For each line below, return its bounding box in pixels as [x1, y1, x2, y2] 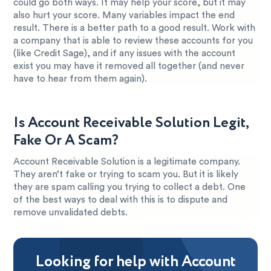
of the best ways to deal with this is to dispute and [13, 195, 228, 204]
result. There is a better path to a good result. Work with [13, 23, 256, 33]
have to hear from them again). [13, 74, 148, 83]
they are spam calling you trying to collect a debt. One [13, 182, 246, 192]
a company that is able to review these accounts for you [13, 36, 253, 45]
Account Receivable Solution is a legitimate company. [13, 157, 241, 166]
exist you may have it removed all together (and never [13, 61, 245, 71]
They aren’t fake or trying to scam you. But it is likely [13, 169, 239, 179]
